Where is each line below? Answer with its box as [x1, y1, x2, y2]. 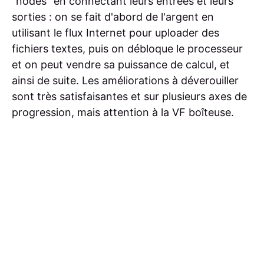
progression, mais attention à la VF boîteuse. [12, 106, 234, 119]
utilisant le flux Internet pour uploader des [12, 27, 219, 39]
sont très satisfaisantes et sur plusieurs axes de [12, 90, 247, 103]
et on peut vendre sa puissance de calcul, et [12, 58, 230, 71]
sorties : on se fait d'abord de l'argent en [12, 11, 214, 24]
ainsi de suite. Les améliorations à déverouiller [12, 74, 239, 87]
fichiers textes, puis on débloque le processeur [12, 42, 243, 55]
